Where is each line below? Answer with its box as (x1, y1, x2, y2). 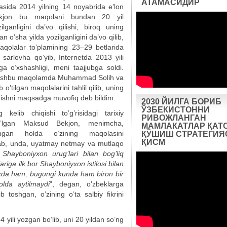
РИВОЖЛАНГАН (141, 113, 206, 122)
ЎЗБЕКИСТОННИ (141, 105, 210, 114)
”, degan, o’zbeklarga (49, 180, 124, 188)
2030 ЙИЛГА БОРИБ (141, 97, 221, 106)
